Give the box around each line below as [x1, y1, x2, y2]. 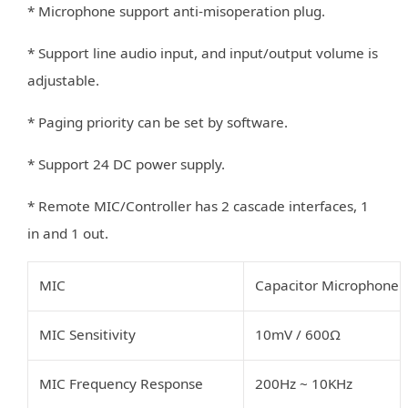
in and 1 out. [27, 223, 108, 242]
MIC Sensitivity [39, 324, 137, 343]
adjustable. [27, 70, 99, 89]
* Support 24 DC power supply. [27, 154, 225, 173]
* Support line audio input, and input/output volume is [27, 43, 378, 62]
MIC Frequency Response [39, 373, 204, 393]
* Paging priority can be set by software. [27, 112, 288, 131]
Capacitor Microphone [255, 275, 400, 294]
